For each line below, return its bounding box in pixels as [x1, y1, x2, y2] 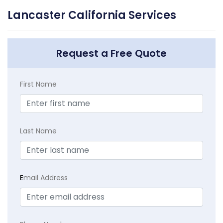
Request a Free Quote [56, 46, 167, 60]
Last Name [20, 125, 57, 136]
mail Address [23, 172, 68, 183]
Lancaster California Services [7, 7, 176, 23]
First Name [20, 79, 57, 89]
